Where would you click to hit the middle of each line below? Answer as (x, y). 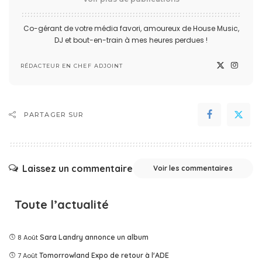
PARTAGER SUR (54, 114)
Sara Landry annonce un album (94, 237)
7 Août (27, 255)
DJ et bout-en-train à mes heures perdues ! (131, 40)
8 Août (28, 237)
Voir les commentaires (193, 168)
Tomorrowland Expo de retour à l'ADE (104, 255)
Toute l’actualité (62, 204)
